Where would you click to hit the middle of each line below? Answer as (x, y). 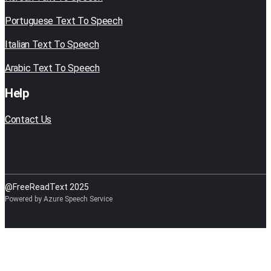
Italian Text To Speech (52, 45)
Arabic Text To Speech (52, 68)
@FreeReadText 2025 (47, 187)
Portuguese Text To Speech (64, 21)
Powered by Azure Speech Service (59, 199)
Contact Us (28, 120)
